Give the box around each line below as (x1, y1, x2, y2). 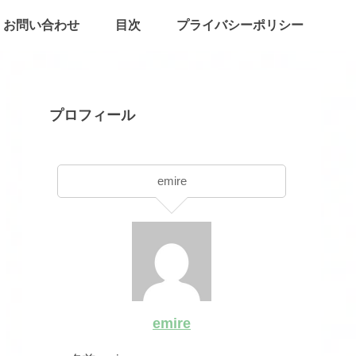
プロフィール (49, 107, 136, 124)
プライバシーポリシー (176, 18, 304, 32)
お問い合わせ (3, 18, 80, 32)
